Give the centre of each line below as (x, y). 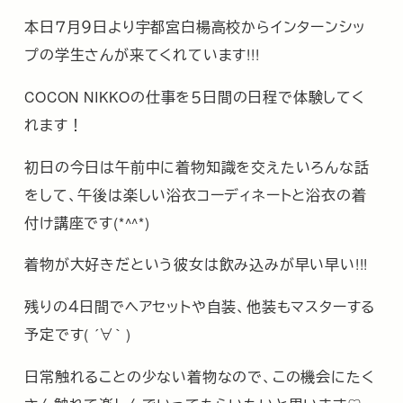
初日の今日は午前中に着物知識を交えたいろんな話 (197, 166)
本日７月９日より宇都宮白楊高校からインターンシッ (195, 27)
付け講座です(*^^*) (87, 222)
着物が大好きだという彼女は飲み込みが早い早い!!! (197, 264)
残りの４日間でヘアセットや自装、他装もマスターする (200, 306)
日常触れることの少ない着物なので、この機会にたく (200, 376)
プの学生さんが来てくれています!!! (142, 54)
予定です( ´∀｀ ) (78, 334)
